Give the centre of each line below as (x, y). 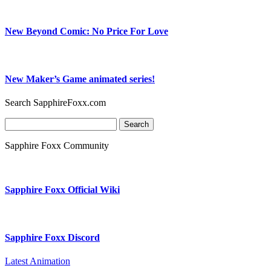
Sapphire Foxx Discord (52, 237)
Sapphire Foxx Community (57, 146)
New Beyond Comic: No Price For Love (87, 31)
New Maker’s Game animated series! (80, 79)
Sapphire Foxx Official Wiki (62, 190)
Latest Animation (38, 261)
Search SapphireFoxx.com (55, 103)
